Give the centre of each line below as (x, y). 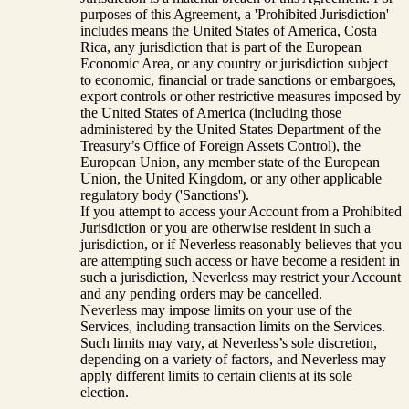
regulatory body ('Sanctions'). (165, 195)
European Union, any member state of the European (230, 163)
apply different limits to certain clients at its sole (216, 376)
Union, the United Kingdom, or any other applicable (231, 179)
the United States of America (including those (211, 113)
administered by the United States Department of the (231, 130)
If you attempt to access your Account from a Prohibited (241, 212)
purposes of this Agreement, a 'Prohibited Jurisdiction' (235, 15)
